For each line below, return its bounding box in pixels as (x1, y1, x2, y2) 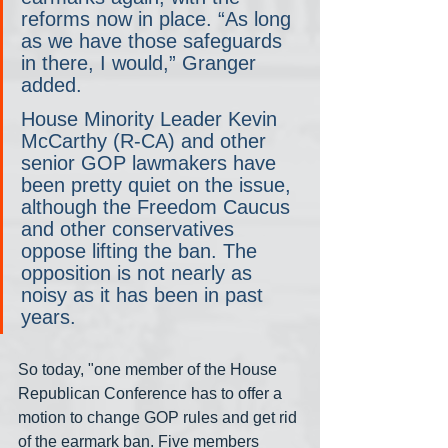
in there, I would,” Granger (21, 51, 262, 74)
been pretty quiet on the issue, (21, 173, 297, 196)
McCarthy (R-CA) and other (21, 129, 272, 152)
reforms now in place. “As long (21, 7, 297, 30)
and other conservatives (21, 217, 240, 240)
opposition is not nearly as (21, 261, 258, 284)
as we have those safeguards (21, 29, 288, 52)
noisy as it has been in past (21, 283, 269, 306)
